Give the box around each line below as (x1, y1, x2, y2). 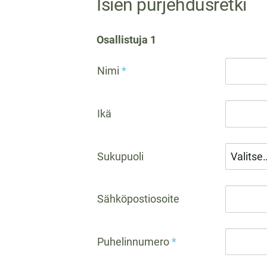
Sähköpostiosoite (97, 193, 179, 206)
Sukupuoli (97, 150, 144, 163)
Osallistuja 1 (97, 33, 156, 46)
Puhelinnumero (97, 235, 169, 248)
